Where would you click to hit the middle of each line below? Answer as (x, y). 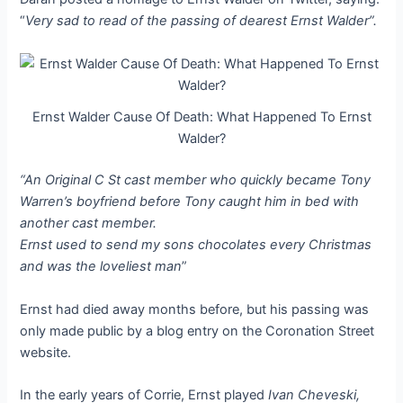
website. (46, 352)
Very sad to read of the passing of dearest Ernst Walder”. (201, 21)
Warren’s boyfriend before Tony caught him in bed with (190, 202)
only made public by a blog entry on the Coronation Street (197, 331)
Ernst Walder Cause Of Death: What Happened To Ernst (201, 117)
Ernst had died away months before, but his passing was (195, 309)
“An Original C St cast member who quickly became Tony (196, 180)
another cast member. (89, 224)
